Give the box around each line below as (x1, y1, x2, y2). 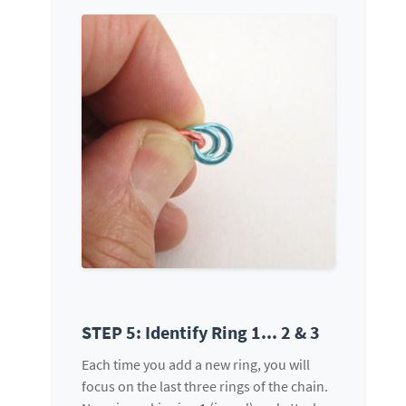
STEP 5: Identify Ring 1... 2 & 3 (82, 321, 320, 344)
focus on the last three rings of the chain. (82, 377, 328, 396)
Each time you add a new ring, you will (82, 355, 310, 374)
